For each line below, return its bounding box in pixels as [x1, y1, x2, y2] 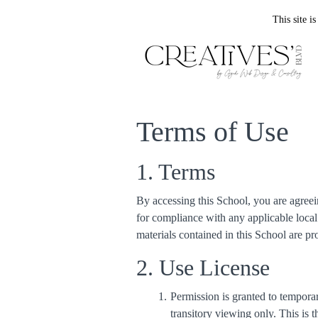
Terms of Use [136, 116, 289, 148]
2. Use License [136, 255, 270, 280]
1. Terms [136, 159, 215, 185]
